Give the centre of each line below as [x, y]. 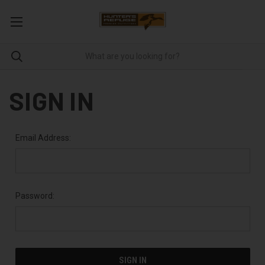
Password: [35, 195]
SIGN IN [51, 100]
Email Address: [43, 138]
